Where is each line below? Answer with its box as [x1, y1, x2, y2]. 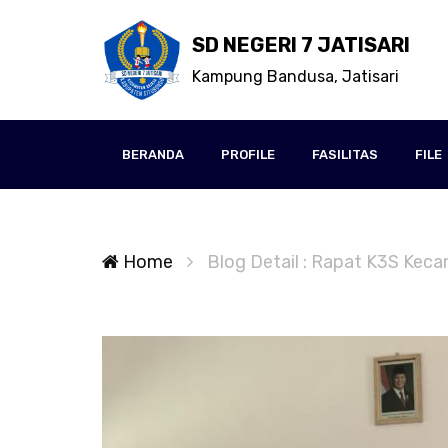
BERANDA [122, 147, 184, 162]
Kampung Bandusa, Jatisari [192, 67, 399, 86]
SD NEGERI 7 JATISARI [192, 33, 410, 57]
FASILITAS [312, 147, 378, 162]
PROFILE [221, 147, 275, 162]
